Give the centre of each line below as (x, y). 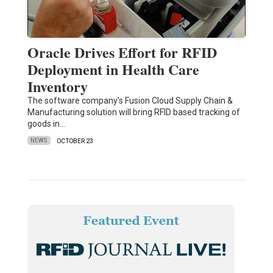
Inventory (57, 86)
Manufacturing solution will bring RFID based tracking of (133, 112)
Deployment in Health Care (113, 69)
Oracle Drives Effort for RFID (122, 52)
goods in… (46, 123)
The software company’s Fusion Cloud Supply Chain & (130, 100)
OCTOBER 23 (75, 141)
